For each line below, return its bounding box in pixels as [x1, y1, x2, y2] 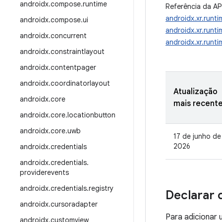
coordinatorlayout [51, 79, 110, 88]
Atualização [173, 87, 218, 97]
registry [89, 184, 113, 193]
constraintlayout [51, 47, 105, 56]
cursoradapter [51, 200, 98, 209]
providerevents [20, 168, 69, 177]
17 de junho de [173, 132, 221, 141]
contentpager [51, 63, 96, 72]
